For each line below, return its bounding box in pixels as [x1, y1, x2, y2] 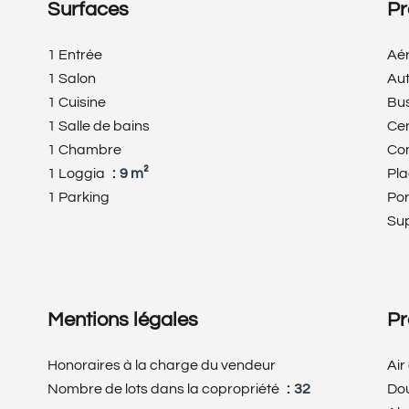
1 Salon [47, 71, 96, 86]
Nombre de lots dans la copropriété [47, 382, 282, 396]
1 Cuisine [47, 95, 106, 110]
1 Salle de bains [47, 119, 150, 133]
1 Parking [47, 190, 110, 204]
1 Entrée [47, 47, 102, 62]
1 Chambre [47, 142, 121, 157]
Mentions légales [47, 309, 198, 330]
